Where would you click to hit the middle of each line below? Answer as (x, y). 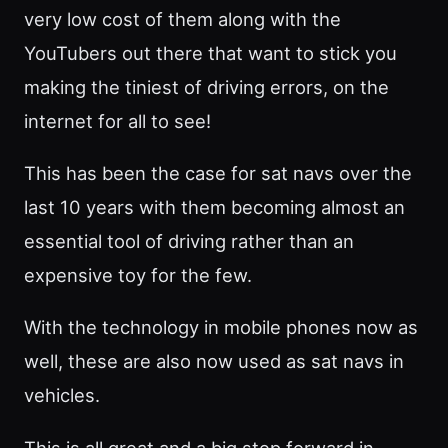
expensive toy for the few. (138, 275)
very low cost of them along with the (182, 18)
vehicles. (62, 395)
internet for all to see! (117, 120)
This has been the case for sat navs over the (218, 173)
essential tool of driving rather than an (189, 241)
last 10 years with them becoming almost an (214, 207)
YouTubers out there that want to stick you (210, 52)
